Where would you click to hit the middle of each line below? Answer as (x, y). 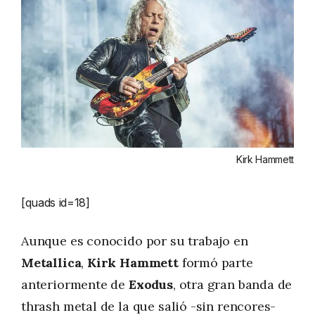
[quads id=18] (56, 202)
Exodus (150, 284)
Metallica (51, 262)
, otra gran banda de (232, 284)
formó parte (216, 262)
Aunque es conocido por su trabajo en (135, 240)
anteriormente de (75, 284)
